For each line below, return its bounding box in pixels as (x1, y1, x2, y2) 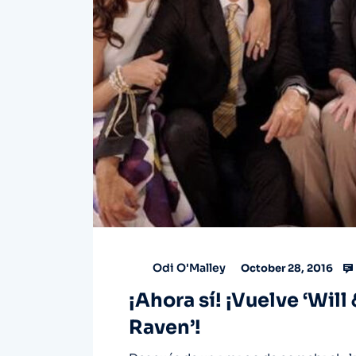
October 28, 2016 (238, 261, 333, 276)
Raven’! (129, 315, 201, 339)
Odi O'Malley (153, 261, 226, 276)
